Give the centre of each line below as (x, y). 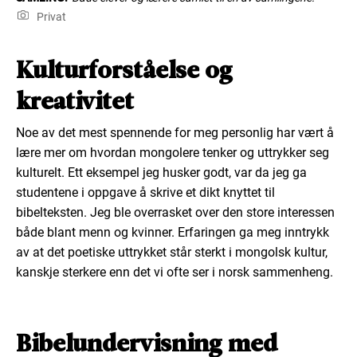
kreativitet (75, 101)
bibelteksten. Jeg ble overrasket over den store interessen (175, 213)
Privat (50, 17)
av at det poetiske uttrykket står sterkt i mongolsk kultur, (172, 253)
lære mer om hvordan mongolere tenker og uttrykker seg (173, 153)
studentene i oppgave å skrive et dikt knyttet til (145, 193)
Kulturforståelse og (124, 70)
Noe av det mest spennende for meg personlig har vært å (175, 133)
